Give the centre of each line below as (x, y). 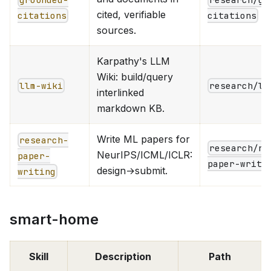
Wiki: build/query (135, 77)
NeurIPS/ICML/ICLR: (145, 155)
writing (37, 172)
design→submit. (132, 170)
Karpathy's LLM (133, 61)
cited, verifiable (131, 14)
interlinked (120, 92)
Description (123, 256)
